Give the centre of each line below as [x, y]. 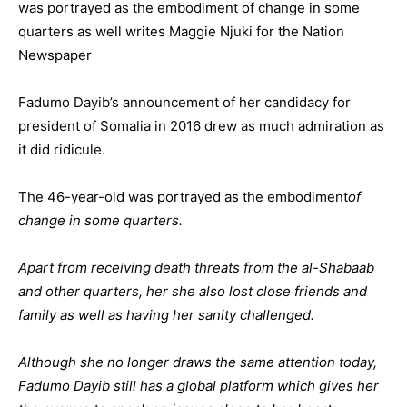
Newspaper [55, 55]
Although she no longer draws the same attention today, [198, 362]
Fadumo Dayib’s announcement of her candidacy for [184, 102]
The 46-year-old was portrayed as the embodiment [183, 197]
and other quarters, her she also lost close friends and [193, 291]
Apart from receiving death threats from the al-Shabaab [196, 268]
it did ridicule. [62, 149]
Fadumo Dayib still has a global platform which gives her [199, 386]
